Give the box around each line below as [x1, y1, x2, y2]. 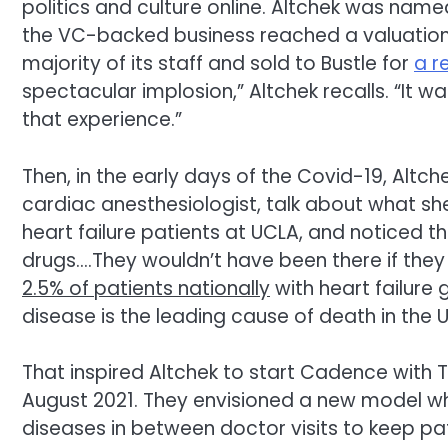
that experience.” [22, 106, 182, 134]
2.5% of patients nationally [22, 274, 270, 302]
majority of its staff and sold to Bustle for [22, 50, 414, 78]
